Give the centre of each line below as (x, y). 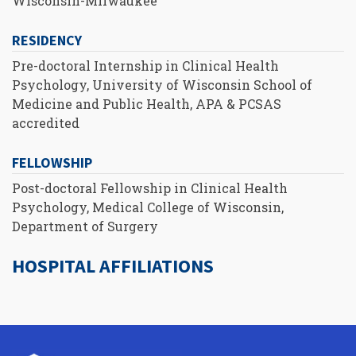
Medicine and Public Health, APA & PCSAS (147, 103)
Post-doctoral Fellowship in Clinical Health (150, 188)
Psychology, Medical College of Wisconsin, (148, 207)
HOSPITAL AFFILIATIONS (113, 266)
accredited (46, 122)
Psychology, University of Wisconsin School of (162, 84)
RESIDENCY (47, 40)
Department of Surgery (85, 226)
